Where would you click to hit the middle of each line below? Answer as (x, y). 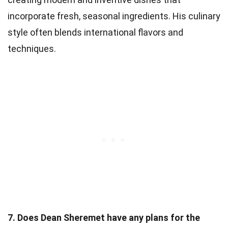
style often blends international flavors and (95, 32)
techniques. (32, 48)
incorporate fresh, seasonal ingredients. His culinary (114, 16)
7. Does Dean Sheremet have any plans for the (104, 217)
